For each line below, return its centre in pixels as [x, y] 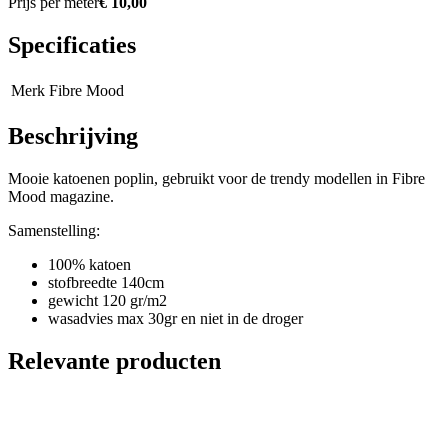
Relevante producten [114, 360]
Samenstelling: [54, 231]
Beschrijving [73, 136]
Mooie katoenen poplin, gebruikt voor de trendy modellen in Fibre [216, 179]
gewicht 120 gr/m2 [107, 301]
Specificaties [72, 45]
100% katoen [89, 265]
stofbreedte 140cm [106, 283]
